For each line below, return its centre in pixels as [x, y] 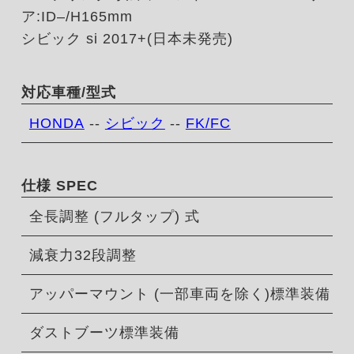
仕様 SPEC [59, 186]
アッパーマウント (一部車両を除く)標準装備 [179, 294]
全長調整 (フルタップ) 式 [114, 217]
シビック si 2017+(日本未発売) [127, 39]
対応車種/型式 [68, 93]
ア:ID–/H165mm [77, 17]
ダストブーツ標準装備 [104, 333]
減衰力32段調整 [83, 256]
